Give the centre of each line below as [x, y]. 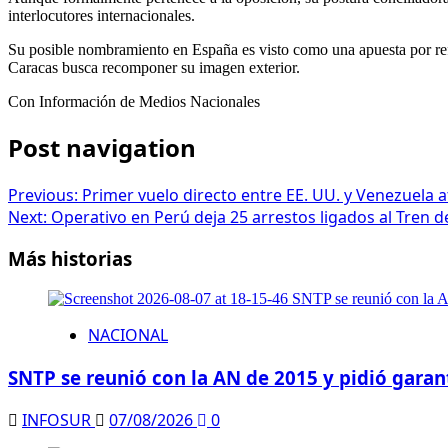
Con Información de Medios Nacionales [134, 101]
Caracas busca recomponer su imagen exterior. [154, 67]
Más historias [70, 259]
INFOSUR [58, 419]
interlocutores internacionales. [101, 15]
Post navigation [102, 147]
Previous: [45, 194]
